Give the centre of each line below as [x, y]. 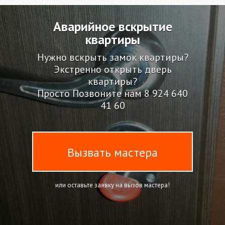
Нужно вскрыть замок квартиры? [113, 57]
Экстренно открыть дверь [113, 69]
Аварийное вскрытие [113, 26]
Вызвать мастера [113, 152]
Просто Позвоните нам [91, 93]
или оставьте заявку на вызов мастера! [113, 185]
